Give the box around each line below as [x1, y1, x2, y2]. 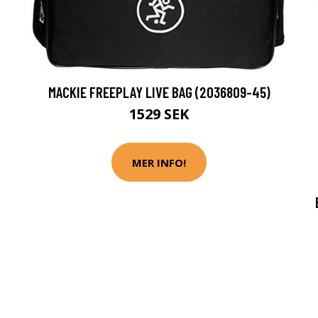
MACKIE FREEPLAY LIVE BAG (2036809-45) [48, 83, 270, 102]
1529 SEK [129, 104, 189, 124]
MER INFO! [132, 155, 186, 170]
